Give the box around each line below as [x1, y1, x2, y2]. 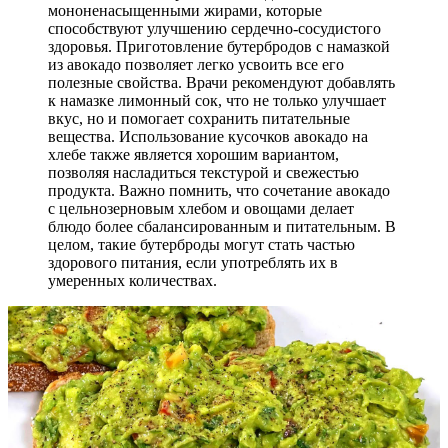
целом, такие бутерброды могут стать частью [48, 235, 355, 253]
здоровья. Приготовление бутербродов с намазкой [48, 37, 390, 55]
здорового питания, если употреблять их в [48, 253, 338, 271]
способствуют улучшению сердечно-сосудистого [48, 19, 381, 37]
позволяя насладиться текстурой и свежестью [48, 163, 359, 181]
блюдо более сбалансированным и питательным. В [48, 217, 396, 235]
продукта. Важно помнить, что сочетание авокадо [48, 181, 390, 199]
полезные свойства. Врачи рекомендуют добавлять [48, 73, 395, 91]
